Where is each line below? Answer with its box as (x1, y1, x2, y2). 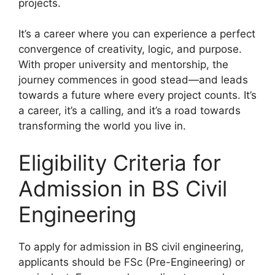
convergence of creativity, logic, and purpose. (18, 43, 242, 56)
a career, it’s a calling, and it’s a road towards (18, 104, 241, 117)
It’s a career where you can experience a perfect (18, 28, 255, 41)
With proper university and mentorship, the (18, 58, 228, 71)
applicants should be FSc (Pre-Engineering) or (18, 255, 245, 268)
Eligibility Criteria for (18, 149, 221, 176)
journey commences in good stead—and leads (18, 74, 248, 87)
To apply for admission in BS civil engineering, (18, 240, 244, 253)
